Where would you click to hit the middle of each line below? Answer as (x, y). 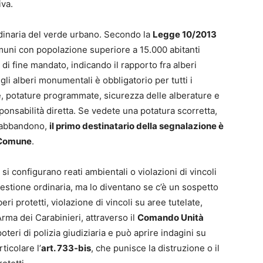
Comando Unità (171, 217)
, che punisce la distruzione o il (155, 248)
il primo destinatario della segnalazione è (136, 126)
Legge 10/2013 (185, 34)
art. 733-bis (66, 248)
